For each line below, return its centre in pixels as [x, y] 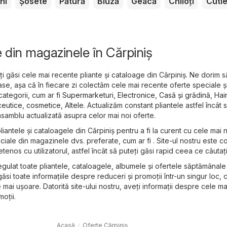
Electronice [136, 95]
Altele [74, 105]
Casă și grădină [185, 95]
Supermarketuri [88, 95]
